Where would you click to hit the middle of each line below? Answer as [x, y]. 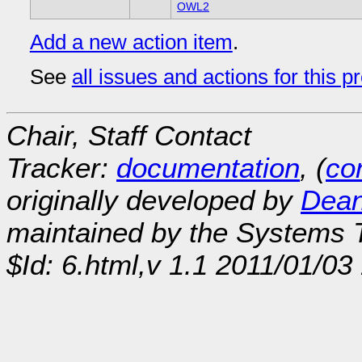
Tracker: [61, 168]
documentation [208, 168]
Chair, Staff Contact [129, 136]
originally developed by [154, 200]
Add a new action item [131, 42]
